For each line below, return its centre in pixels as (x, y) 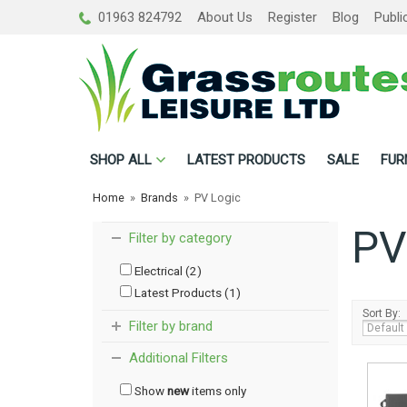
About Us (225, 17)
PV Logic (218, 198)
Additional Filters (179, 358)
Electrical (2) (167, 271)
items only (218, 391)
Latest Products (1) (186, 293)
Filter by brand (171, 326)
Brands (159, 198)
